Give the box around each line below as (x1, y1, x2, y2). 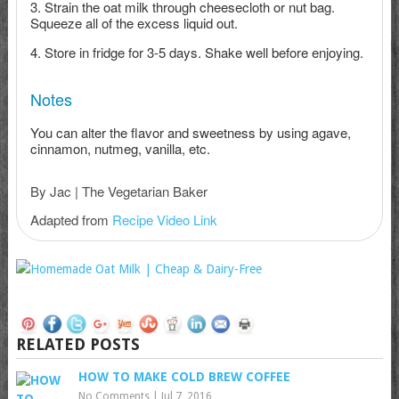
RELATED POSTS (15, 335, 140, 354)
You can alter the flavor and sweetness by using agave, (29, 123, 351, 142)
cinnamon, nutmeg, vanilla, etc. (29, 139, 210, 159)
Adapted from (29, 210, 112, 230)
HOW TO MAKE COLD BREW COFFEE (77, 370, 290, 385)
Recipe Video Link (111, 210, 217, 230)
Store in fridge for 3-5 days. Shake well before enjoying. (44, 43, 363, 62)
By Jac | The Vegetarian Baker (29, 182, 208, 201)
